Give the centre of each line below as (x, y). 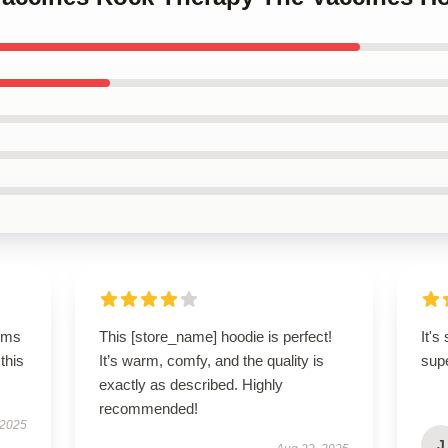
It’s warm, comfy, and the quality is (211, 360)
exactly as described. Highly (190, 384)
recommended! (148, 408)
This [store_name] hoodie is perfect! (215, 336)
